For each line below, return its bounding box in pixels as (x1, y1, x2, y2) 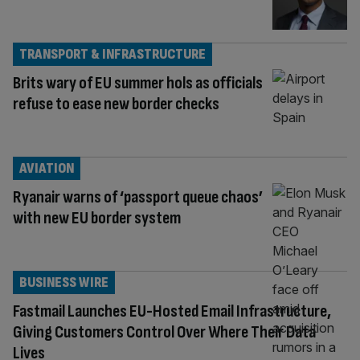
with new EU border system (13, 207, 181, 229)
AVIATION (19, 159, 74, 177)
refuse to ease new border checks (13, 92, 219, 115)
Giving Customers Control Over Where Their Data (13, 321, 316, 343)
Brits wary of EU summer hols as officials (13, 72, 263, 94)
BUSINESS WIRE (19, 273, 108, 291)
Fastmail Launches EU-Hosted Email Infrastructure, (13, 300, 331, 322)
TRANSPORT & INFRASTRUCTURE (19, 45, 206, 63)
